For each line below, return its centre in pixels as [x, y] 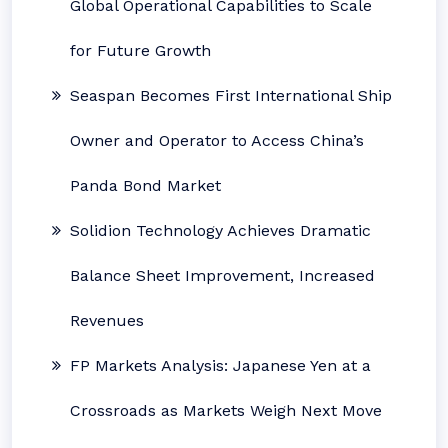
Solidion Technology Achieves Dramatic [220, 230]
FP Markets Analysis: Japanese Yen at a [220, 365]
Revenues [107, 320]
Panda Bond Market [145, 185]
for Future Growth [140, 50]
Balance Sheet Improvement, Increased [222, 275]
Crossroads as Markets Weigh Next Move [226, 410]
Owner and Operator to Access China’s [217, 140]
